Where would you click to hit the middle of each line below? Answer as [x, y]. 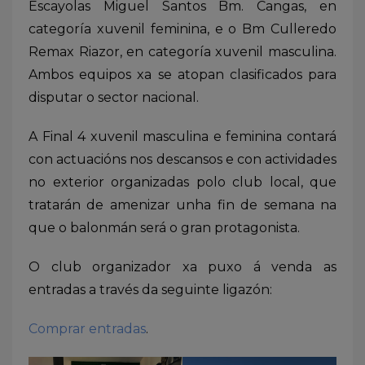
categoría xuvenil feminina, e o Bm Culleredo [182, 29]
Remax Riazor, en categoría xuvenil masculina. [182, 51]
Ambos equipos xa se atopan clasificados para [182, 74]
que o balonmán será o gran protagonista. [164, 227]
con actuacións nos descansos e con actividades [182, 159]
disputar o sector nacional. [114, 97]
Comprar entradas [87, 328]
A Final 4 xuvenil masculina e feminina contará [182, 136]
